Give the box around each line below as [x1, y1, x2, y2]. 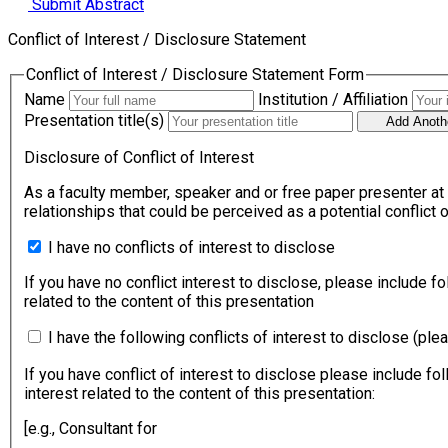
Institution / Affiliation [258, 90, 408, 110]
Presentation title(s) [24, 111, 164, 131]
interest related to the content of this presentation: [24, 384, 375, 404]
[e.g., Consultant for [24, 419, 157, 439]
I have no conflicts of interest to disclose [48, 238, 335, 258]
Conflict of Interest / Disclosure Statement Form [26, 65, 364, 85]
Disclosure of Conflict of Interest [24, 148, 254, 168]
